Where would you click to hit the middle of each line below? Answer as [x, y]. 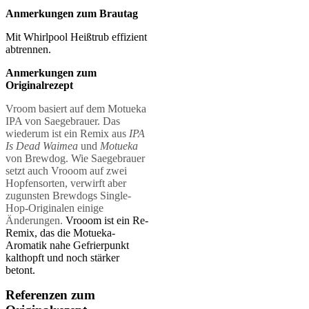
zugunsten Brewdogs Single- [68, 195]
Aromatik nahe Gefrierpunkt [67, 245]
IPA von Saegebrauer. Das [63, 121]
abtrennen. [28, 49]
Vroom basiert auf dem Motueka [76, 108]
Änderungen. [36, 220]
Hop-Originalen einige [54, 208]
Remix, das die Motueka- [60, 232]
